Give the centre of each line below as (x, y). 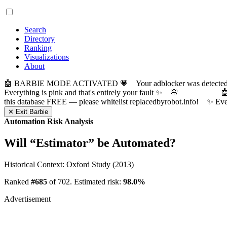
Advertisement (27, 199)
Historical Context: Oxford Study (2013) (69, 164)
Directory (40, 39)
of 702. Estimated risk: (85, 181)
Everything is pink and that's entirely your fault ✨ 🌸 (112, 92)
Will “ (20, 143)
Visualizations (47, 57)
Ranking (38, 48)
